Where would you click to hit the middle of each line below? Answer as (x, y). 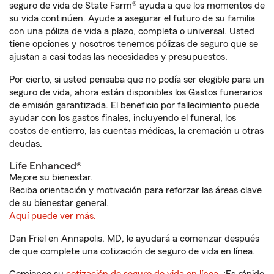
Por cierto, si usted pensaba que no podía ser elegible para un (137, 80)
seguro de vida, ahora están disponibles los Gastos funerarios (136, 92)
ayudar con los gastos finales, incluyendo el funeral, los (123, 118)
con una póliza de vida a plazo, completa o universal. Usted (132, 31)
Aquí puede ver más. (53, 216)
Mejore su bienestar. (51, 177)
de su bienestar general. (59, 203)
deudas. (26, 144)
